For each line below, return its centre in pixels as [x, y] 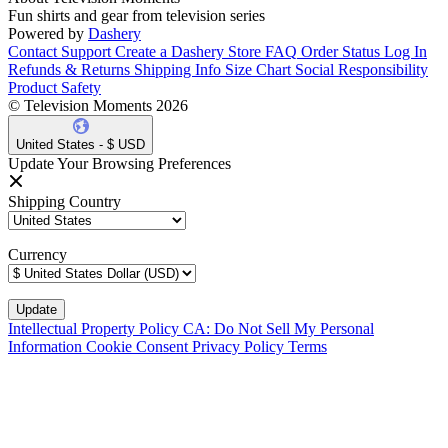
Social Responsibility [361, 70]
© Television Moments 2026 [98, 106]
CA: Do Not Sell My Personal [278, 329]
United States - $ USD [80, 145]
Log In [405, 52]
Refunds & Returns [69, 70]
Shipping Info [177, 70]
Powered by [46, 34]
